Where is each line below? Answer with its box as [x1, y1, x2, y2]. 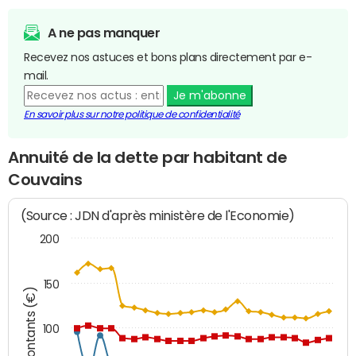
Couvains [8, 171, 83, 188]
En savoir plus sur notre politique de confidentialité [24, 109, 240, 119]
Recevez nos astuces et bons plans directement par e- [24, 51, 312, 63]
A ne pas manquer [48, 25, 161, 39]
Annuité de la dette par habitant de [8, 149, 288, 165]
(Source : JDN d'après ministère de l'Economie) [21, 208, 296, 224]
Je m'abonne [172, 89, 246, 101]
